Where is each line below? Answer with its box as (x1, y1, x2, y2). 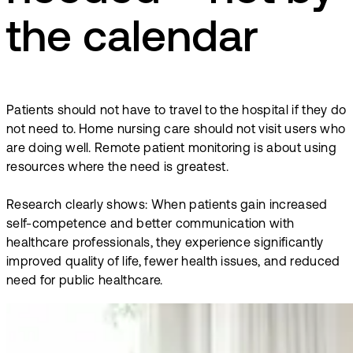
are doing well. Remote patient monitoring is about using (6, 142, 336, 155)
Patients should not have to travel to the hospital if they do (6, 104, 347, 117)
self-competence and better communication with (6, 217, 295, 231)
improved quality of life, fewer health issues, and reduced (6, 255, 340, 269)
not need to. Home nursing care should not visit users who (6, 123, 346, 136)
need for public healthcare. (6, 274, 163, 288)
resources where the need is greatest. (6, 161, 229, 174)
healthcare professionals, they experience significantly (6, 236, 324, 250)
